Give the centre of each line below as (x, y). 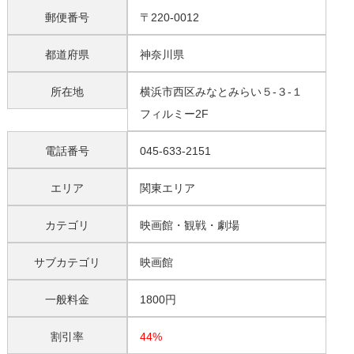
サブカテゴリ (68, 262)
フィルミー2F (175, 114)
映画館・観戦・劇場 (190, 225)
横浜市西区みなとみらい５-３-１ (222, 92)
